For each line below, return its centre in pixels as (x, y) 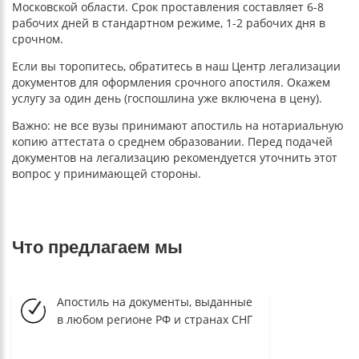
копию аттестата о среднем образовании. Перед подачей (172, 141)
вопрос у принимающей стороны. (107, 173)
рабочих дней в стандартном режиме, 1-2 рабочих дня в (169, 22)
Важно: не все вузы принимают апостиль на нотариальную (178, 125)
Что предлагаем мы (97, 247)
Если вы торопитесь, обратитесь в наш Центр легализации (176, 66)
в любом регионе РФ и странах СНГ (155, 319)
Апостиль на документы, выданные (155, 301)
